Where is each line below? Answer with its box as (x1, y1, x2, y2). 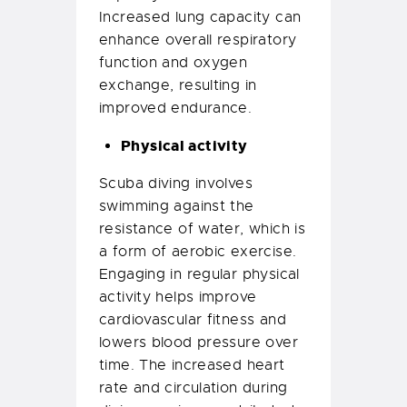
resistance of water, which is (99, 220, 306, 239)
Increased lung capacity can (99, 8, 302, 27)
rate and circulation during (99, 379, 288, 398)
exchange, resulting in (99, 76, 257, 95)
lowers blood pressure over (99, 333, 298, 352)
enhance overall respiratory (99, 31, 297, 50)
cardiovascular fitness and (99, 311, 286, 330)
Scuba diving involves (99, 174, 253, 194)
